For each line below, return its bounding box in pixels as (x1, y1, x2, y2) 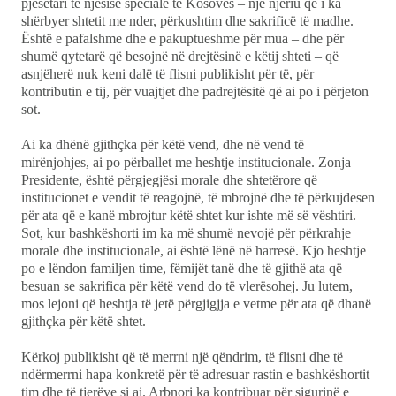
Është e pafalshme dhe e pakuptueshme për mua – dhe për (21, 31, 344, 47)
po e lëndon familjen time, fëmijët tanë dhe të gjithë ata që (21, 261, 342, 277)
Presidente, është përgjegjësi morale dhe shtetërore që (21, 172, 317, 188)
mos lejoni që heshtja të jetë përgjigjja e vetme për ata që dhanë (21, 296, 371, 312)
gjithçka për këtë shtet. (21, 314, 146, 330)
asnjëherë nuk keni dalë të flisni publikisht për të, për (21, 66, 314, 82)
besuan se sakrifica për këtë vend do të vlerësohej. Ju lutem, (21, 278, 353, 294)
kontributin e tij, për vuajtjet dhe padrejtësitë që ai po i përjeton (21, 84, 369, 100)
